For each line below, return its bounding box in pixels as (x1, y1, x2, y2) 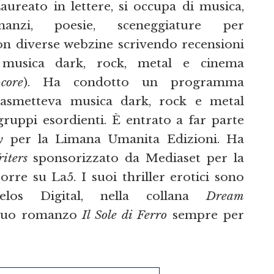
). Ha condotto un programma (23, 75, 244, 90)
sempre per (167, 207, 245, 223)
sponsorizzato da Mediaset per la (27, 150, 245, 166)
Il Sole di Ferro (82, 207, 168, 223)
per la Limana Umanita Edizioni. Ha (3, 131, 245, 147)
